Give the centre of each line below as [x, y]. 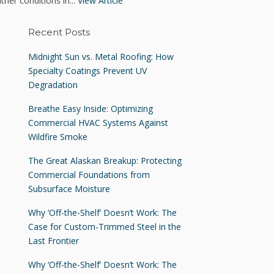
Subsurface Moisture [69, 189]
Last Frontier [54, 241]
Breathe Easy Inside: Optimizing [91, 109]
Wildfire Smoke [58, 137]
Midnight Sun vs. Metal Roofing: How [101, 57]
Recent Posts [59, 32]
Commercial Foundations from [89, 175]
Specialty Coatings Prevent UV [87, 71]
